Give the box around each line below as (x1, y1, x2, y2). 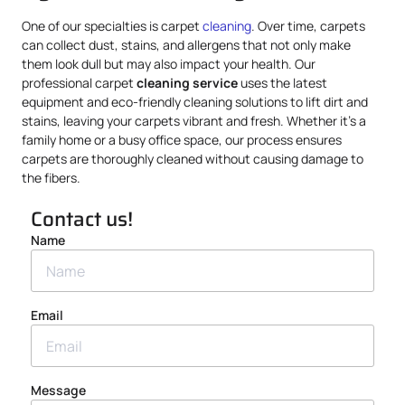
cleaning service (137, 74, 238, 91)
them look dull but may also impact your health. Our (22, 55, 316, 72)
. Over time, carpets (251, 17, 365, 34)
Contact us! (31, 203, 133, 236)
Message (31, 381, 86, 400)
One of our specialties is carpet (22, 17, 202, 34)
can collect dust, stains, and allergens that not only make (22, 36, 351, 53)
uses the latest (238, 74, 327, 91)
